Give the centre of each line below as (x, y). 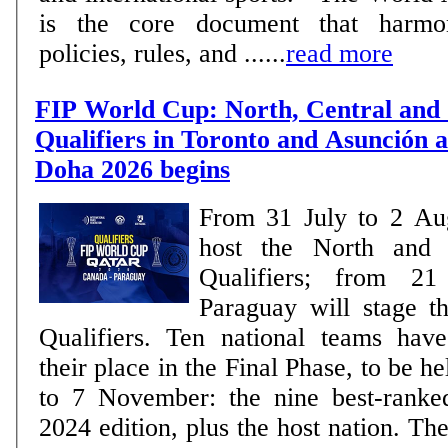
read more (339, 53)
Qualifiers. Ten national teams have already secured (102, 337)
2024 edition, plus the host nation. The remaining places (223, 427)
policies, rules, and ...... (162, 53)
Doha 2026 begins (132, 169)
